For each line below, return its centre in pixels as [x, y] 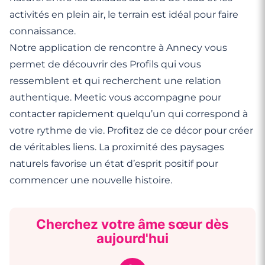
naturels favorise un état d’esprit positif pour [114, 163]
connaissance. [43, 31]
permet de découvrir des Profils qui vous [105, 64]
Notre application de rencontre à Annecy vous [118, 47]
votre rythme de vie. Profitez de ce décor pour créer [131, 130]
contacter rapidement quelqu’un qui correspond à [129, 114]
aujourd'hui [132, 238]
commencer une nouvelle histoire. [91, 180]
